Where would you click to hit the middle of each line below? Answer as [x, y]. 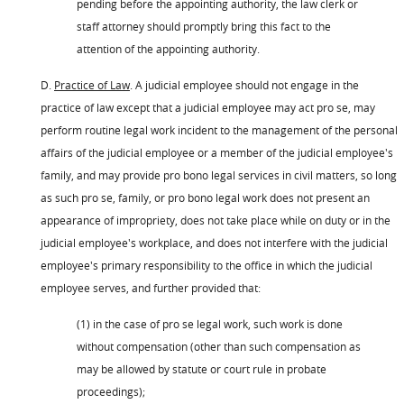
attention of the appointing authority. [168, 48]
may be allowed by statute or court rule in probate [202, 368]
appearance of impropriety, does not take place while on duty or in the [216, 220]
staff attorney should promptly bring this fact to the [204, 26]
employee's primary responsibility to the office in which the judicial [207, 265]
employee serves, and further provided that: [151, 287]
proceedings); [111, 391]
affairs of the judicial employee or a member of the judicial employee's [217, 152]
